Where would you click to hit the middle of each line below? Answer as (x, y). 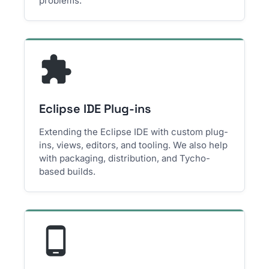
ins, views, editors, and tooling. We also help (134, 145)
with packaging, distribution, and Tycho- (125, 158)
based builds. (68, 171)
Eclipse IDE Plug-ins (95, 109)
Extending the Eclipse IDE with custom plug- (134, 132)
